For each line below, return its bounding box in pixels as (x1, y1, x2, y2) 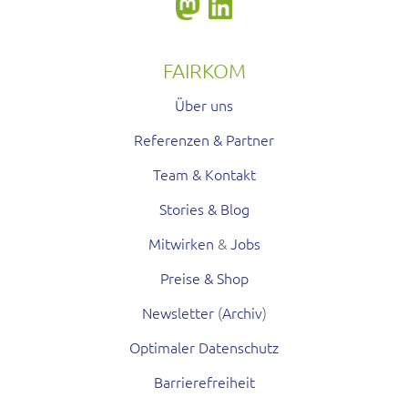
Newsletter (141, 301, 214, 322)
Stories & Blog (158, 198, 250, 219)
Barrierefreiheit (153, 371, 255, 392)
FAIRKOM (162, 57, 246, 82)
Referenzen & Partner (134, 128, 274, 149)
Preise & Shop (159, 267, 249, 288)
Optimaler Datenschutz (129, 336, 279, 357)
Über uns (175, 94, 233, 115)
